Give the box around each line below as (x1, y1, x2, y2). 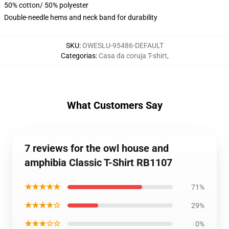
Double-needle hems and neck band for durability (4, 13, 157, 21)
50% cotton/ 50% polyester (4, 1, 88, 9)
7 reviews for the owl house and (25, 142, 169, 154)
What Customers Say (66, 99, 163, 111)
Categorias (60, 52, 96, 60)
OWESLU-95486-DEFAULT (82, 41, 164, 50)
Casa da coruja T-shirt (98, 52, 167, 60)
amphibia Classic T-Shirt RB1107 (25, 156, 172, 169)
